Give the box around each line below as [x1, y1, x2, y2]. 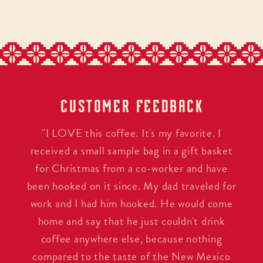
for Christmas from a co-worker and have [35, 160, 228, 177]
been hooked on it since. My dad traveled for [26, 177, 237, 195]
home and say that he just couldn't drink [38, 213, 225, 230]
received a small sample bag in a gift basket [30, 142, 233, 160]
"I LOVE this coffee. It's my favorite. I [42, 124, 221, 142]
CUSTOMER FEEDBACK [60, 95, 203, 117]
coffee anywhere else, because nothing [41, 230, 222, 248]
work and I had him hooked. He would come [30, 195, 233, 213]
